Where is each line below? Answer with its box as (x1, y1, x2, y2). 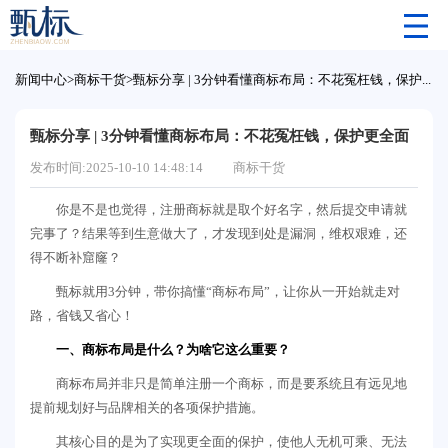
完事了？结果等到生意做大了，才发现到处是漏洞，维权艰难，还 (30, 226, 407, 241)
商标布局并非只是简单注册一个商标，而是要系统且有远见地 (56, 376, 407, 391)
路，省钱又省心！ (30, 308, 134, 323)
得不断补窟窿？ (30, 250, 121, 265)
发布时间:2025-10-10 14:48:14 (30, 158, 203, 176)
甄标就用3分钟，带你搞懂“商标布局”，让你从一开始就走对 (56, 284, 400, 299)
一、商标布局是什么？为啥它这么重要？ (56, 342, 290, 357)
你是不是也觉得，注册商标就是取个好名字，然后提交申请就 (56, 202, 407, 217)
